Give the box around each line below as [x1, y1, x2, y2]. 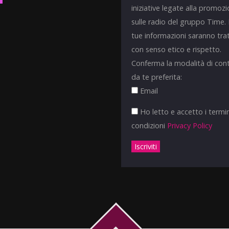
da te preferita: [131, 72, 182, 82]
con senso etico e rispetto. [131, 44, 222, 54]
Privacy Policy [167, 120, 213, 130]
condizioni [131, 120, 168, 130]
